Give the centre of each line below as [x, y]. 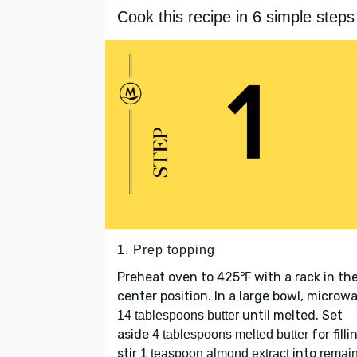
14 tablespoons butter [178, 316]
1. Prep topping [166, 250]
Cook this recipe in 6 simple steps [236, 17]
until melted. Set [291, 316]
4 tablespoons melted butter [230, 335]
